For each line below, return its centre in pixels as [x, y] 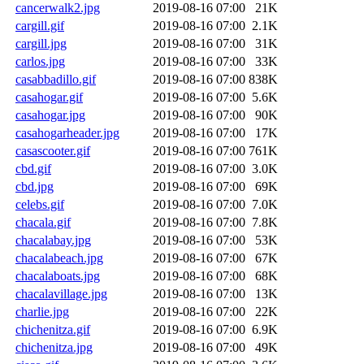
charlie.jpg [42, 311]
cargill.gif [40, 25]
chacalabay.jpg [53, 240]
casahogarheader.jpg [67, 132]
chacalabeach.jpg [59, 258]
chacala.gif [43, 222]
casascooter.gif [53, 150]
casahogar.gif [49, 97]
